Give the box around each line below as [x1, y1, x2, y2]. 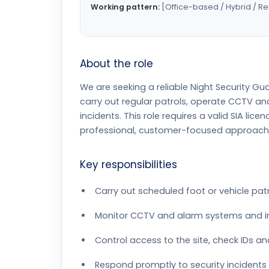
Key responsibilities [80, 157, 177, 172]
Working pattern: [91, 2, 160, 12]
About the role [80, 56, 153, 71]
